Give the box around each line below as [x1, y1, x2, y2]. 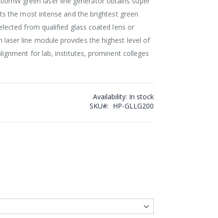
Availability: [92, 91, 127, 101]
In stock [128, 91, 154, 101]
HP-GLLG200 [112, 101, 154, 110]
